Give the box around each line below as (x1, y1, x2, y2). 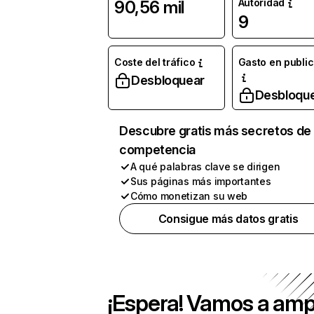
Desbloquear (131, 73, 205, 88)
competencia (119, 142, 196, 157)
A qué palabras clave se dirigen (130, 161, 280, 172)
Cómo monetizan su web (130, 190, 248, 202)
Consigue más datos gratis (158, 212, 299, 226)
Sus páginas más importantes (130, 175, 271, 187)
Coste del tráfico (114, 56, 196, 68)
